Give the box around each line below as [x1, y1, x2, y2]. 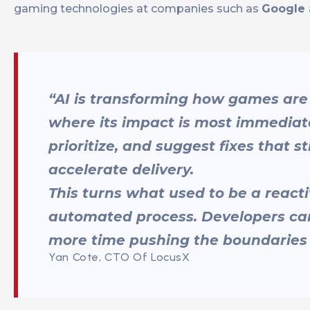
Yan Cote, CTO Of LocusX [48, 250, 190, 264]
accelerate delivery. [48, 161, 194, 179]
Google [262, 2, 309, 16]
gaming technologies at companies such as [14, 2, 262, 16]
